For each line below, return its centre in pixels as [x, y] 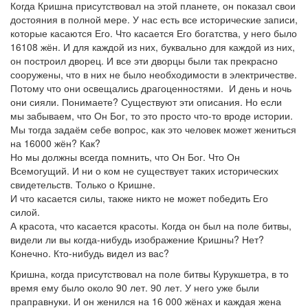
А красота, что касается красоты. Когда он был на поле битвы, [151, 225]
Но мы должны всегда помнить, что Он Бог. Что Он [125, 157]
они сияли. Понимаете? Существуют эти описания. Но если [146, 102]
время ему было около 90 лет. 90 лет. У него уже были [135, 287]
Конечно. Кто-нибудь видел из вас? [90, 253]
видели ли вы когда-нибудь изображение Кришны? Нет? [137, 239]
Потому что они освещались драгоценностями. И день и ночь [151, 88]
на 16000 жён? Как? [55, 143]
